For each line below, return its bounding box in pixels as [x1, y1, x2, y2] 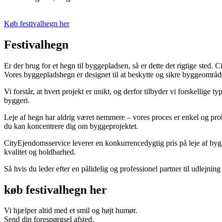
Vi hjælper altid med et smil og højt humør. [4, 206, 139, 215]
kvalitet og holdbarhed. [4, 147, 76, 156]
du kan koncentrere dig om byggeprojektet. [4, 121, 138, 130]
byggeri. [4, 96, 30, 105]
